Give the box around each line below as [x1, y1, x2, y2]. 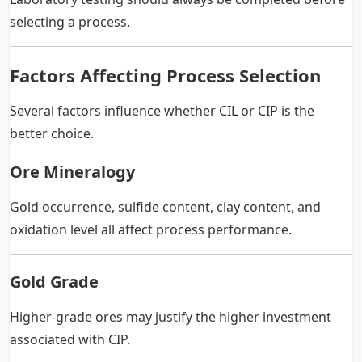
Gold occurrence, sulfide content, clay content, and [10, 197, 321, 216]
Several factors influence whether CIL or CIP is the [10, 101, 314, 120]
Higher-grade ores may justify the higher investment [10, 307, 331, 326]
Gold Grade [10, 270, 99, 293]
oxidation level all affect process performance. [10, 220, 292, 238]
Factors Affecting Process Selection [10, 62, 321, 87]
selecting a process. [10, 12, 130, 31]
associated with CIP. [10, 330, 130, 348]
